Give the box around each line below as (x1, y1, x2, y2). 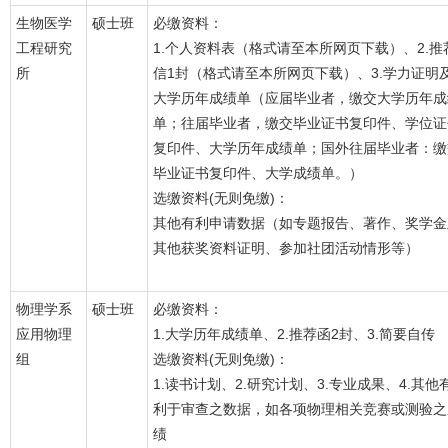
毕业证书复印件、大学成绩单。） (153, 165, 363, 181)
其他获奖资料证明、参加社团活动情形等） (153, 240, 419, 256)
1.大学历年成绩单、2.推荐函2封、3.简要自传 (153, 326, 435, 342)
